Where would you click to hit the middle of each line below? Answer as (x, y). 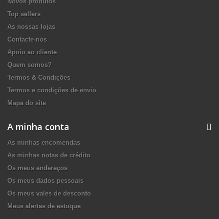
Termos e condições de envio (52, 90)
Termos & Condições (39, 77)
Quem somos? (30, 65)
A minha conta (38, 126)
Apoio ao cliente (32, 52)
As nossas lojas (31, 26)
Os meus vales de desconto (49, 193)
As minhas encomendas (44, 142)
